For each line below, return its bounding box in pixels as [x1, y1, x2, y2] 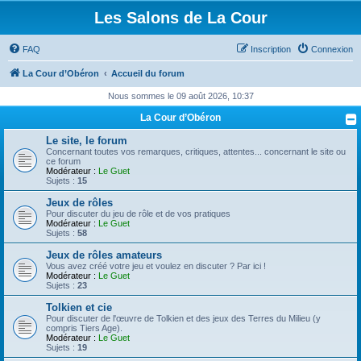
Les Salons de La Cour [93, 9, 268, 27]
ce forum [46, 156, 81, 166]
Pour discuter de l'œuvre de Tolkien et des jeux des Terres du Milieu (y [46, 313, 321, 323]
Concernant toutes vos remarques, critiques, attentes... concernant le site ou [46, 147, 346, 156]
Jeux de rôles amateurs [46, 249, 162, 261]
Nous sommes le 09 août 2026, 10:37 [107, 91, 254, 101]
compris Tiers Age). [46, 323, 122, 333]
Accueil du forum [111, 68, 185, 78]
